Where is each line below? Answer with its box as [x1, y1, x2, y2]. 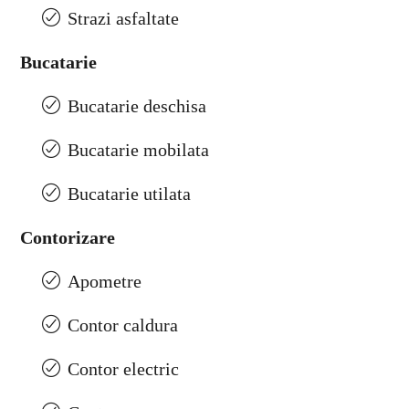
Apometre [68, 271, 142, 292]
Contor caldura [68, 315, 178, 336]
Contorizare [20, 227, 115, 248]
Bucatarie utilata [68, 184, 191, 204]
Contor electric [68, 359, 179, 380]
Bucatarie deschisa [68, 96, 206, 117]
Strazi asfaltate [68, 8, 179, 29]
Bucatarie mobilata [68, 140, 209, 161]
